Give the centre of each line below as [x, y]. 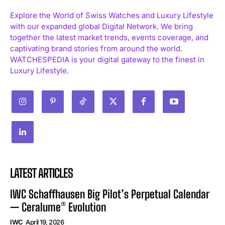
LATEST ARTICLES [41, 173]
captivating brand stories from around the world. [96, 49]
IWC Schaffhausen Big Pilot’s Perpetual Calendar [110, 194]
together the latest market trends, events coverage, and [109, 38]
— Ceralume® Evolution [58, 207]
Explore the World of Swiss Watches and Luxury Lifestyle [112, 16]
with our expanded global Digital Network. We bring [101, 27]
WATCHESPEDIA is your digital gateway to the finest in [107, 60]
